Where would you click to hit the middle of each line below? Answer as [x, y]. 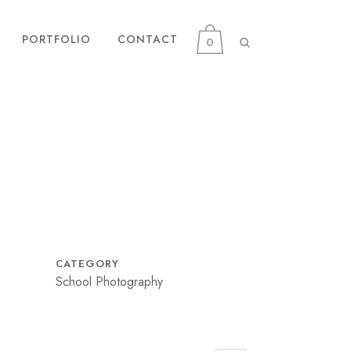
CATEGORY [87, 264]
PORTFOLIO [56, 39]
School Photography [109, 282]
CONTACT [148, 39]
